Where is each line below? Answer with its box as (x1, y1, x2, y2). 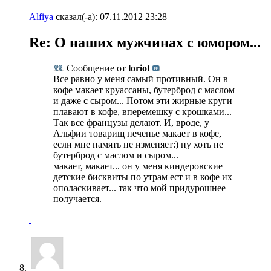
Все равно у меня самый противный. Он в (53, 73, 228, 84)
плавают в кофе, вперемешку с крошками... (53, 106, 232, 117)
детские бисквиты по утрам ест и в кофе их (53, 171, 232, 182)
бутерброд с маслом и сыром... (53, 149, 178, 160)
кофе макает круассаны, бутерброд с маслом (53, 84, 235, 95)
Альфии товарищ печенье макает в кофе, (53, 128, 221, 139)
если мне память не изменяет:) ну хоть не (53, 139, 223, 149)
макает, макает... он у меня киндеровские (53, 160, 223, 171)
